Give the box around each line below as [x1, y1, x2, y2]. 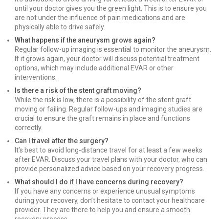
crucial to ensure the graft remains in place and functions [15, 114, 190, 122]
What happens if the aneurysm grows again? [15, 36, 155, 44]
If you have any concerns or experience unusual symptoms [15, 187, 195, 195]
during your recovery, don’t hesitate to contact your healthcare [15, 197, 205, 204]
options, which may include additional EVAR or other [15, 64, 174, 72]
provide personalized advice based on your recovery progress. [15, 165, 204, 173]
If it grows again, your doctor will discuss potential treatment [15, 55, 199, 63]
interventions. [15, 73, 57, 81]
